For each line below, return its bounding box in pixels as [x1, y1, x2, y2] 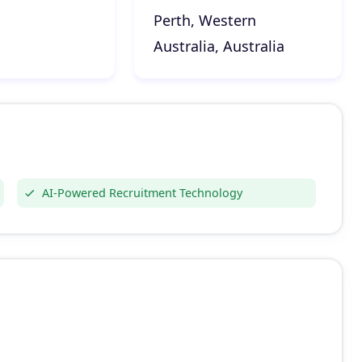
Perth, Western [153, 11, 256, 30]
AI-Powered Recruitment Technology [42, 185, 243, 200]
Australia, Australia [153, 36, 284, 56]
